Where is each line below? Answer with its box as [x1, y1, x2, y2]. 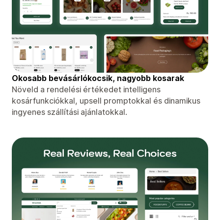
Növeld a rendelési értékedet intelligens [12, 84, 161, 94]
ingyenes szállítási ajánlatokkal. [12, 107, 127, 117]
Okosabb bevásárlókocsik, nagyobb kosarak [12, 73, 184, 83]
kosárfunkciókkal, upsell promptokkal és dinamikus [12, 95, 200, 106]
